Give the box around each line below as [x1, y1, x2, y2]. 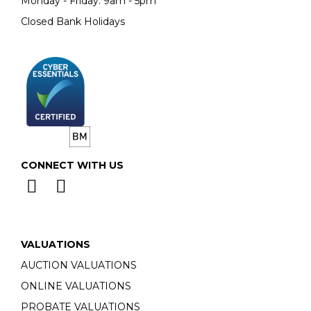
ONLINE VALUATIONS [21, 279, 131, 292]
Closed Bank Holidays [21, 15, 125, 28]
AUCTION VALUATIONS [21, 258, 137, 271]
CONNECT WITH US [21, 158, 124, 171]
